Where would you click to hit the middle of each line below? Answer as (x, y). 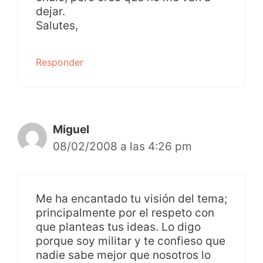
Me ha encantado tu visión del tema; (131, 198)
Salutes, (57, 26)
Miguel (71, 130)
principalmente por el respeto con (125, 213)
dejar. (50, 12)
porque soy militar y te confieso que (131, 241)
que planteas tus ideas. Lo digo (118, 227)
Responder (60, 63)
